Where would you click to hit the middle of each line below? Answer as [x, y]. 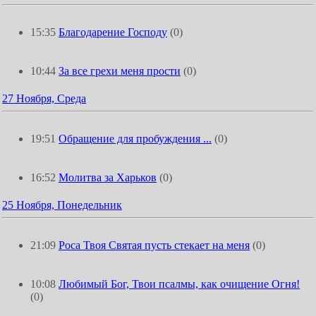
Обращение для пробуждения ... [135, 139]
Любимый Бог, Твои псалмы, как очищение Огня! [179, 284]
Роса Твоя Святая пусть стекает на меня [154, 245]
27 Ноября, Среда [44, 98]
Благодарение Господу [113, 32]
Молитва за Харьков [108, 177]
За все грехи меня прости [120, 71]
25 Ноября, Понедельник [62, 205]
